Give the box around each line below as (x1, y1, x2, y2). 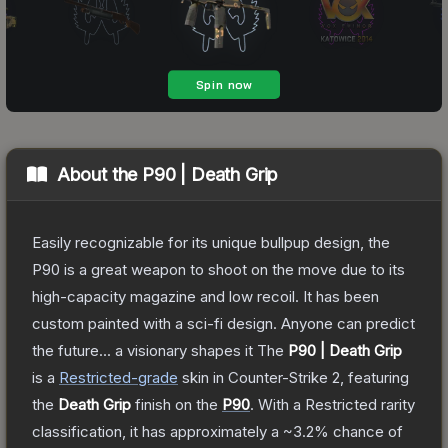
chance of (329, 421, 403, 441)
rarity (377, 394, 415, 414)
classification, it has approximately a (32, 421, 283, 441)
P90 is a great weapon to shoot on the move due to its (32, 259, 405, 279)
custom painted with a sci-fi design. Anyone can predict (32, 313, 415, 333)
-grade (131, 367, 178, 387)
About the (56, 163, 143, 185)
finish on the (131, 394, 222, 414)
